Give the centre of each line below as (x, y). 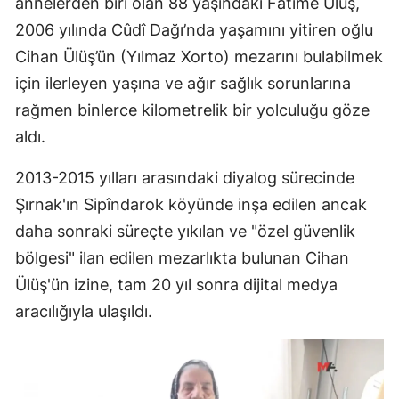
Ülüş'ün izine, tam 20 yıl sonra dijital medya (176, 284)
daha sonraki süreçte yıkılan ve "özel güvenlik (185, 231)
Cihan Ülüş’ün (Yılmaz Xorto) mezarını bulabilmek (199, 56)
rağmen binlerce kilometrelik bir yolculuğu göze (192, 110)
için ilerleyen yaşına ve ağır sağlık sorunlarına (183, 83)
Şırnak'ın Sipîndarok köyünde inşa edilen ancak (191, 204)
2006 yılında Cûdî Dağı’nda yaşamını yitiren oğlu (194, 29)
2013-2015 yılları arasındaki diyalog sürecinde (185, 177)
